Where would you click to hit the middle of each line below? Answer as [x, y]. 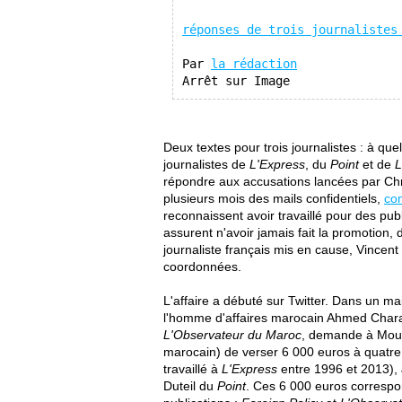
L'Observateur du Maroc [232, 335]
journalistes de [206, 164]
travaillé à [192, 369]
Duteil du [190, 386]
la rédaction [254, 64]
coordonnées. [202, 267]
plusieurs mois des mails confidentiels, [274, 198]
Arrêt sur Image [236, 81]
